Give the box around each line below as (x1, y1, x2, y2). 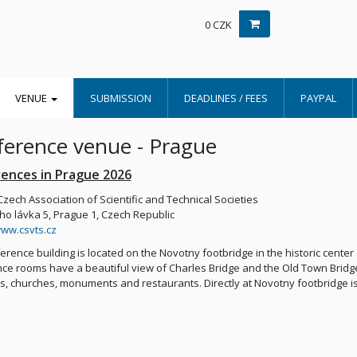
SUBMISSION (90, 91, 151, 105)
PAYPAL (300, 91, 336, 105)
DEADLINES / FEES (184, 91, 268, 105)
